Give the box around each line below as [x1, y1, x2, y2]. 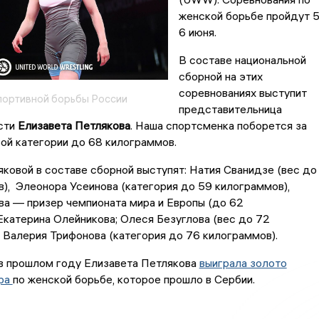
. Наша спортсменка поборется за [130, 118, 307, 133]
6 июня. [178, 25, 216, 40]
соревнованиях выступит [178, 85, 307, 100]
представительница [178, 102, 282, 117]
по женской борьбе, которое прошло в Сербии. [12, 272, 255, 287]
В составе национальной [178, 53, 306, 68]
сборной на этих [178, 69, 263, 84]
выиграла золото [199, 256, 287, 271]
